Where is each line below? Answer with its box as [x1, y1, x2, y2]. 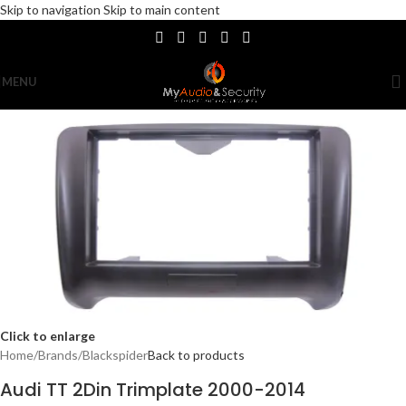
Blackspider [82, 346, 148, 362]
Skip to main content [103, 2, 220, 17]
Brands [38, 346, 78, 362]
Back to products [148, 346, 245, 362]
